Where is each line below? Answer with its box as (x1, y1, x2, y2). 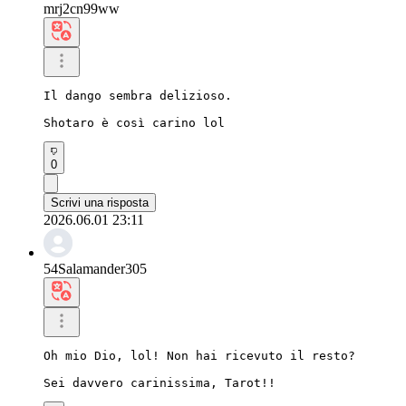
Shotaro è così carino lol (43, 115, 225, 130)
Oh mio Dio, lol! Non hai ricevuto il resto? (43, 348, 355, 362)
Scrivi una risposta (51, 195, 149, 209)
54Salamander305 (43, 260, 147, 276)
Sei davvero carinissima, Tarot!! (43, 375, 275, 390)
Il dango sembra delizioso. (43, 88, 232, 102)
